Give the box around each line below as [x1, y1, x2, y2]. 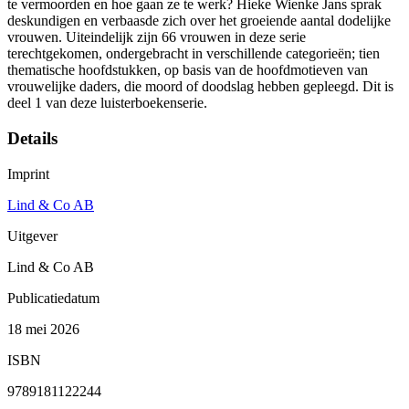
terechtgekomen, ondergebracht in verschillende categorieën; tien [7, 46, 380, 62]
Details [7, 128, 58, 148]
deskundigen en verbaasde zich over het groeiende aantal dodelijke [7, 13, 391, 29]
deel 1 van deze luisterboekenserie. [7, 95, 207, 111]
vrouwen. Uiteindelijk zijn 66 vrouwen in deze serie [7, 29, 306, 46]
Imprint [7, 165, 49, 182]
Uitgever [7, 227, 58, 244]
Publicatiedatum [7, 289, 100, 306]
